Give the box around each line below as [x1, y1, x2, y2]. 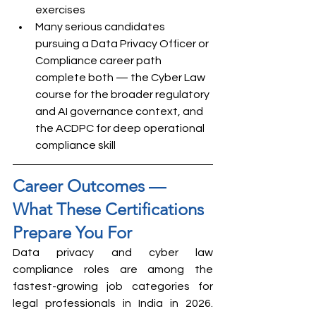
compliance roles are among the [13, 263, 213, 275]
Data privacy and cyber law [13, 246, 213, 258]
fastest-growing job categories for [13, 280, 213, 292]
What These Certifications [13, 198, 208, 219]
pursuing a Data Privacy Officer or [35, 37, 211, 49]
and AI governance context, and [35, 105, 205, 117]
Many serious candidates [35, 20, 167, 32]
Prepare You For [13, 221, 132, 243]
